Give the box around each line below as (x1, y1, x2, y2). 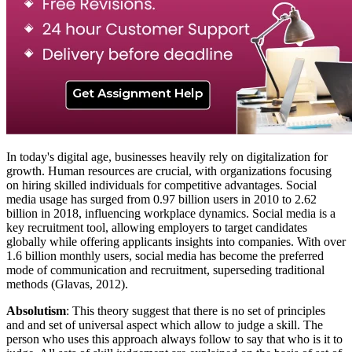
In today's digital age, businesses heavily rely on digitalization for (6, 149, 328, 163)
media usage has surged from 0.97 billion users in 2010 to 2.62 (6, 192, 317, 206)
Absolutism (6, 303, 66, 317)
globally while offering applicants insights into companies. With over (6, 234, 346, 248)
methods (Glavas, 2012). (6, 277, 128, 291)
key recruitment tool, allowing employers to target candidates (6, 220, 307, 234)
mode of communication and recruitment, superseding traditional (6, 262, 324, 277)
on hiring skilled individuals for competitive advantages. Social (6, 178, 317, 192)
